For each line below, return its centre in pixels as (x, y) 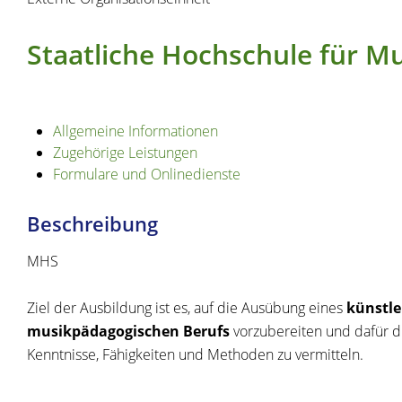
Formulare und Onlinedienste (146, 175)
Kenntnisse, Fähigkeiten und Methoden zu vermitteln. (195, 355)
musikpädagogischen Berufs (128, 332)
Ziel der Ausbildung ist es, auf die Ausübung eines (187, 308)
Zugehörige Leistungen (125, 153)
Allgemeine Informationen (135, 131)
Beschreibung (92, 224)
